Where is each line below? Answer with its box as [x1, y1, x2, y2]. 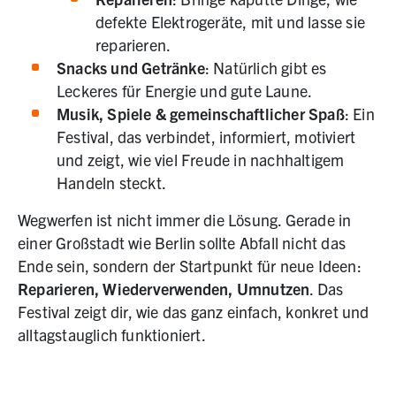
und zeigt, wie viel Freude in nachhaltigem [57, 149, 345, 171]
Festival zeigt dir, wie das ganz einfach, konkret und [18, 301, 369, 323]
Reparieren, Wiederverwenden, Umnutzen [18, 278, 310, 300]
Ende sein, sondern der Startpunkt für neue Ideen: [18, 255, 362, 277]
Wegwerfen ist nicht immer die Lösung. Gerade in [18, 209, 352, 231]
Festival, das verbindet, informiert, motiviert [57, 126, 356, 148]
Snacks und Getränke [57, 57, 205, 79]
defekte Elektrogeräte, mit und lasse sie [95, 11, 365, 33]
